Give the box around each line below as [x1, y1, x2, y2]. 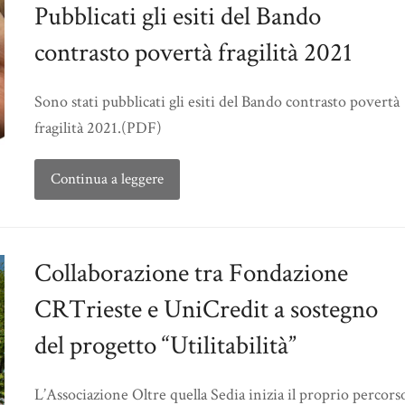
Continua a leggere [50, 168, 164, 189]
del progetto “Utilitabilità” [34, 327, 297, 363]
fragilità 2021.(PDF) [34, 117, 169, 138]
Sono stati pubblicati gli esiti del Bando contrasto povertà [34, 90, 400, 112]
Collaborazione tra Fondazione [34, 255, 348, 290]
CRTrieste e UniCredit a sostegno [34, 291, 378, 326]
